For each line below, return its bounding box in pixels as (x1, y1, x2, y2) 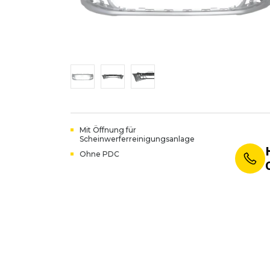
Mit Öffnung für (80, 125, 136, 134)
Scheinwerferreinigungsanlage (80, 134, 195, 143)
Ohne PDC (80, 149, 119, 159)
